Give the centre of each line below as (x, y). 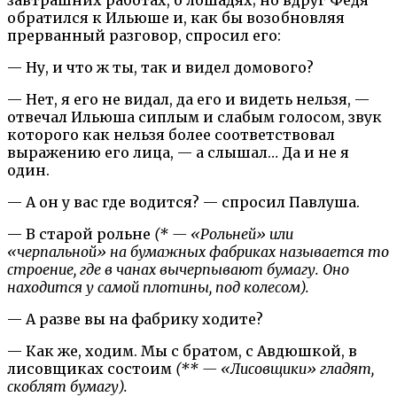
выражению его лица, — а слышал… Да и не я (178, 152)
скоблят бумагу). (67, 386)
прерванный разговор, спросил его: (144, 35)
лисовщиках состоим (91, 368)
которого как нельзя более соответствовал (171, 134)
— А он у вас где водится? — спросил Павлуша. (183, 202)
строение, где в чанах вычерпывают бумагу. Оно (178, 269)
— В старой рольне (81, 234)
